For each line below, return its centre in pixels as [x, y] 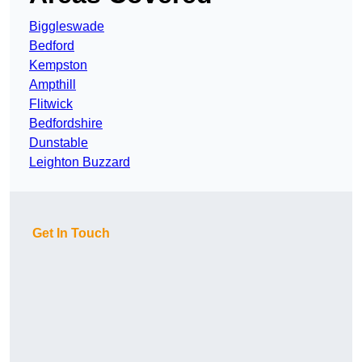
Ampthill [53, 85]
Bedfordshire [66, 124]
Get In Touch [71, 234]
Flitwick [51, 104]
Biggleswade [67, 27]
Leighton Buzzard [80, 162]
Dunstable [59, 143]
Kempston [58, 65]
